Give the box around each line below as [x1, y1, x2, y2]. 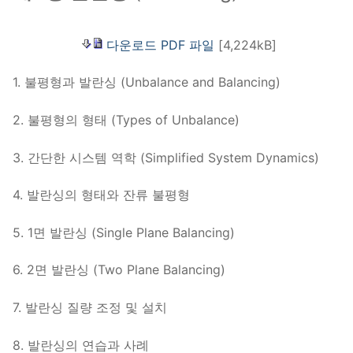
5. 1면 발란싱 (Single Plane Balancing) [13, 224, 235, 240]
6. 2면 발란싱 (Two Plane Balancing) [13, 262, 225, 278]
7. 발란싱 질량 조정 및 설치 [13, 299, 167, 316]
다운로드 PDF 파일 [106, 36, 214, 53]
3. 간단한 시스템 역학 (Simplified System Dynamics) [13, 149, 319, 165]
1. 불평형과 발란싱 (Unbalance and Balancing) [13, 74, 281, 91]
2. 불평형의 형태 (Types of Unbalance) [13, 111, 240, 128]
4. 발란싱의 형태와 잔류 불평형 [13, 187, 190, 203]
